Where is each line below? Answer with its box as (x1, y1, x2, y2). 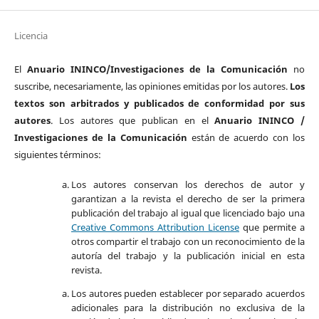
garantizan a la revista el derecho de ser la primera (70, 192, 305, 206)
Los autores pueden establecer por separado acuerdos (70, 287, 305, 300)
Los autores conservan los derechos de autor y (70, 178, 305, 192)
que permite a (239, 221, 305, 234)
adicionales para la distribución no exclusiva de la (70, 301, 305, 315)
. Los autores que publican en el (50, 114, 215, 127)
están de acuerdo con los (191, 131, 305, 145)
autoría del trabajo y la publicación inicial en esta (70, 249, 305, 263)
